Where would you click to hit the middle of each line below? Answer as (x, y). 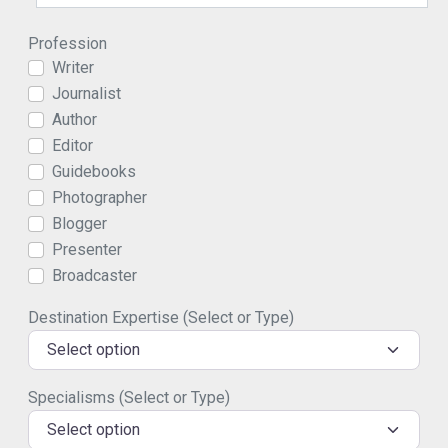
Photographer (99, 197)
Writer (73, 67)
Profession (67, 43)
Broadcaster (94, 275)
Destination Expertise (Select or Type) (161, 317)
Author (74, 119)
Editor (72, 145)
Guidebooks (94, 171)
